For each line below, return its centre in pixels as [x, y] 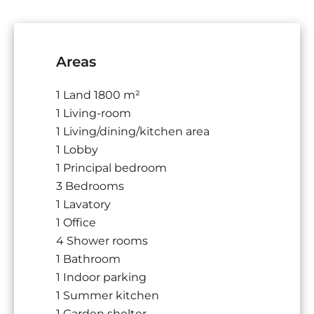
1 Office [76, 222]
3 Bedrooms [90, 186]
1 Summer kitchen [108, 295]
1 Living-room [94, 113]
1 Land [75, 95]
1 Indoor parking [101, 277]
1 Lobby [77, 149]
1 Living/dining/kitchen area [133, 131]
